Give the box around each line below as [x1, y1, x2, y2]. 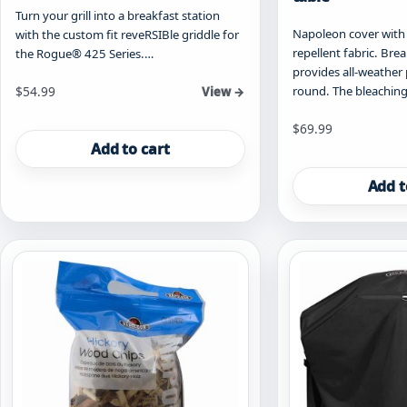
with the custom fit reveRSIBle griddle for [15, 26, 239, 44]
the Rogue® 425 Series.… [15, 45, 154, 63]
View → [201, 84, 245, 101]
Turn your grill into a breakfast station [15, 7, 220, 25]
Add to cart [91, 139, 170, 160]
